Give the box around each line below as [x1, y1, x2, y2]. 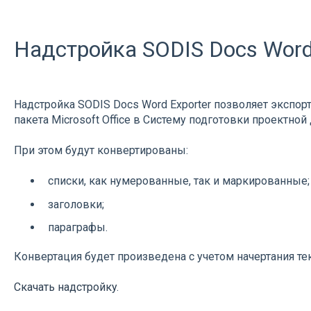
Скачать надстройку [13, 280, 117, 294]
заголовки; [47, 197, 104, 211]
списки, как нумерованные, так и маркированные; [47, 174, 310, 188]
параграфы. [47, 220, 108, 234]
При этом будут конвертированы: [13, 144, 188, 158]
